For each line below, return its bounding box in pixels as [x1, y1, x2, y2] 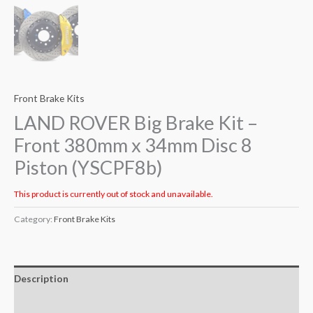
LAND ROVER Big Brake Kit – [14, 111, 258, 135]
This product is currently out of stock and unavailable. [14, 188, 213, 199]
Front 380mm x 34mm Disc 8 [14, 133, 252, 157]
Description [14, 272, 68, 285]
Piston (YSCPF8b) [14, 156, 163, 180]
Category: [14, 213, 54, 224]
